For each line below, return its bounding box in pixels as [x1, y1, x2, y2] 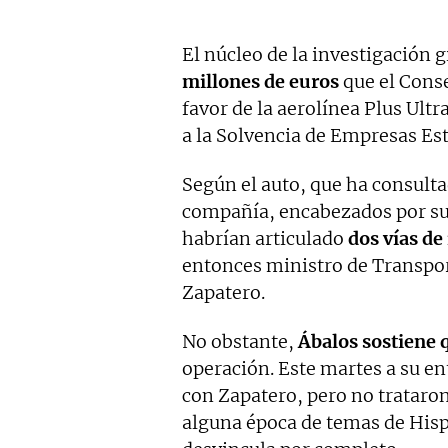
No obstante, [182, 330, 298, 354]
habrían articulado [182, 227, 348, 251]
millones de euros [182, 70, 339, 94]
